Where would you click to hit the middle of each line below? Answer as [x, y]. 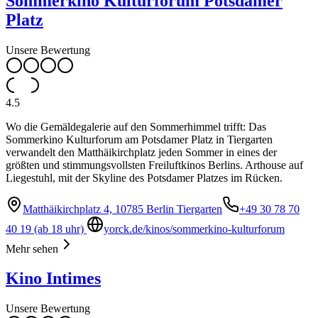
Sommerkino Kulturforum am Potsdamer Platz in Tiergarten [139, 139]
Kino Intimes [53, 279]
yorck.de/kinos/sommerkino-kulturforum [194, 229]
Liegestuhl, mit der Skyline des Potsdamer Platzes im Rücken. [144, 177]
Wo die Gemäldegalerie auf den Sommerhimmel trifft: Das [136, 126]
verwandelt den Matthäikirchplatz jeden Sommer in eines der [141, 152]
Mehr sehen [32, 248]
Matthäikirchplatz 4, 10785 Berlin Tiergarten [122, 209]
